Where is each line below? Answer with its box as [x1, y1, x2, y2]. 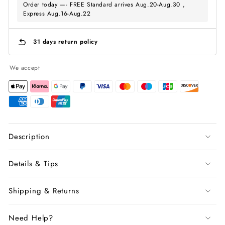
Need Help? [9, 212, 53, 223]
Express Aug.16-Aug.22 [23, 9, 91, 19]
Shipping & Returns [9, 185, 79, 196]
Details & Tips [9, 158, 59, 169]
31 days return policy [33, 37, 98, 46]
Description [9, 131, 50, 143]
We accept [10, 63, 40, 73]
